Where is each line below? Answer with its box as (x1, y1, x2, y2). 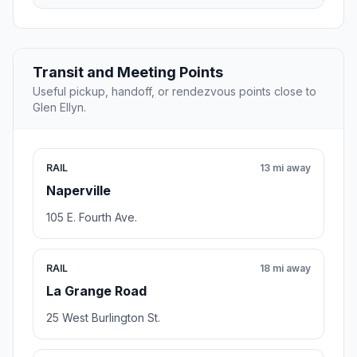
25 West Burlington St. (46, 311, 160, 325)
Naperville (46, 182, 111, 199)
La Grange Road (46, 283, 147, 300)
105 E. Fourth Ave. (46, 210, 137, 225)
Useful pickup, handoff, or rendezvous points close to (33, 84, 316, 99)
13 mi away (260, 162, 311, 175)
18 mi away (260, 262, 311, 275)
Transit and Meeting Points (33, 64, 223, 81)
